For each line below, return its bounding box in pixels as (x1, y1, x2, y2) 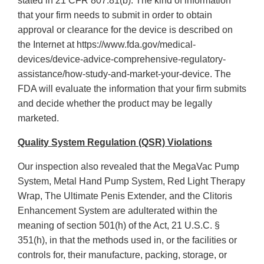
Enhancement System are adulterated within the (18, 206, 217, 216)
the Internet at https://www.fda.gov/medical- (18, 39, 196, 50)
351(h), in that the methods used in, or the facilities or (18, 235, 237, 246)
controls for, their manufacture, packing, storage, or (18, 250, 227, 260)
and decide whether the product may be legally (18, 98, 212, 109)
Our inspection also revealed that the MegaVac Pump (18, 161, 239, 172)
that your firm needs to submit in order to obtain (18, 10, 212, 21)
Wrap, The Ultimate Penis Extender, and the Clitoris (18, 191, 232, 202)
